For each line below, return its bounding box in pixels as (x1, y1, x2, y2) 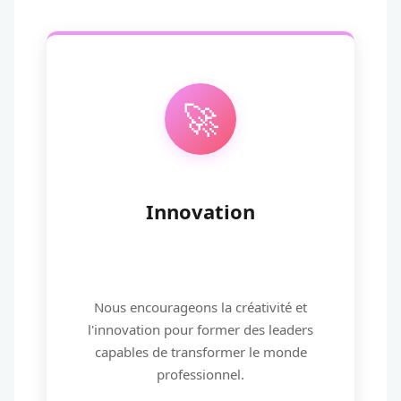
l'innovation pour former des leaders (88, 320, 313, 338)
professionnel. (157, 365, 244, 383)
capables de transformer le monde (94, 343, 307, 361)
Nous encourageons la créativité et (94, 298, 307, 316)
